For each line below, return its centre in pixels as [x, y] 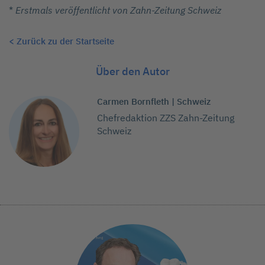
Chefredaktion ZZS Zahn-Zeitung [166, 118]
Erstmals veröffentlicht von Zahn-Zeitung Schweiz [118, 10]
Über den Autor [132, 71]
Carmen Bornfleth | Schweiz [154, 101]
